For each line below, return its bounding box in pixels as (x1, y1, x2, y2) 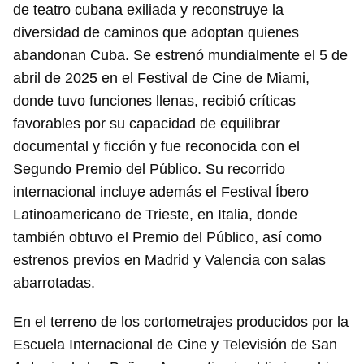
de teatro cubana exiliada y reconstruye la (13, 2, 284, 19)
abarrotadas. (13, 275, 95, 292)
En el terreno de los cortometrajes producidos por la (13, 314, 349, 331)
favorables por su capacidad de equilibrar (13, 115, 280, 132)
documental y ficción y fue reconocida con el (13, 138, 300, 155)
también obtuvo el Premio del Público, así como (13, 229, 322, 246)
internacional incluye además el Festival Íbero (13, 184, 309, 201)
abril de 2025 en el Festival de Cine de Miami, (13, 70, 310, 87)
